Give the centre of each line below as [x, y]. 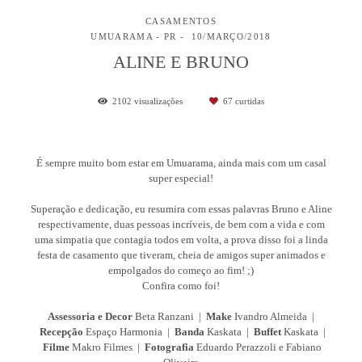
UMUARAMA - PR [134, 36]
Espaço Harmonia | [128, 331]
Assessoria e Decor [90, 316]
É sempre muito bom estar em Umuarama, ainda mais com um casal [181, 162]
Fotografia [169, 347]
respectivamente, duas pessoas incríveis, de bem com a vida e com [181, 224]
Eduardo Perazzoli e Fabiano [258, 347]
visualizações [158, 101]
